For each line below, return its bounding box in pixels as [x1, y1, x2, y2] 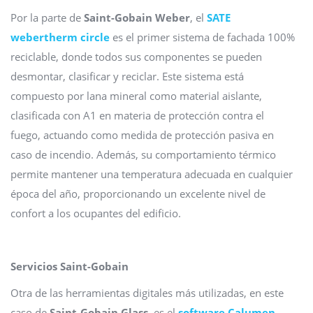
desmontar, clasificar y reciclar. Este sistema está [10, 69, 244, 84]
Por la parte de [10, 10, 84, 25]
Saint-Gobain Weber [84, 10, 190, 25]
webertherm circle [10, 30, 110, 45]
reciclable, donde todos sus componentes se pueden [10, 50, 262, 64]
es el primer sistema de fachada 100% [110, 30, 295, 45]
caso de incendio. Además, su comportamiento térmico [10, 147, 276, 162]
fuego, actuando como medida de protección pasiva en [10, 128, 274, 143]
